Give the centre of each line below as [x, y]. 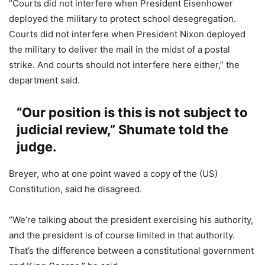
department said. [44, 80]
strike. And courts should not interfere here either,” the [124, 65]
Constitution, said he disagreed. [75, 189]
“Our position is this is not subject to [132, 113]
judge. [36, 147]
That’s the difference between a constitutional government [131, 251]
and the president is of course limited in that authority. [122, 235]
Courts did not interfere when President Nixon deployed [127, 34]
